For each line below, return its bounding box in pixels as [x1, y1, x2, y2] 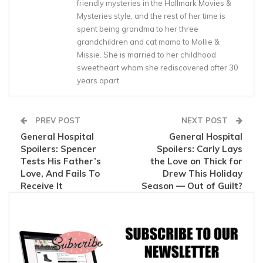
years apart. [77, 76, 121, 86]
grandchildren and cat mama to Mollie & [77, 37, 220, 47]
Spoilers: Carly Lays [157, 143, 242, 155]
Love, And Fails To [21, 168, 100, 180]
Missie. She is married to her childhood [77, 50, 216, 60]
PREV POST [33, 116, 80, 126]
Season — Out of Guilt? [141, 180, 242, 192]
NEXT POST [181, 116, 230, 126]
